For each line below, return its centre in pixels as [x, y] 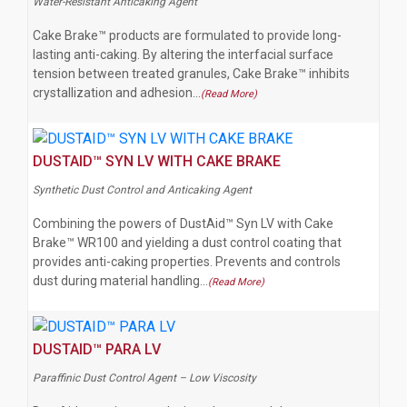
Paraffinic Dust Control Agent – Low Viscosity [144, 377]
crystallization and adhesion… [117, 93]
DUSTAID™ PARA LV [97, 349]
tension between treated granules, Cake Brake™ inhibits [191, 74]
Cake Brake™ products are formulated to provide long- [187, 36]
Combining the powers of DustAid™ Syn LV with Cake [183, 224]
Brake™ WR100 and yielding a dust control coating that [187, 243]
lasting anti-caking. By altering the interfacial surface [183, 55]
